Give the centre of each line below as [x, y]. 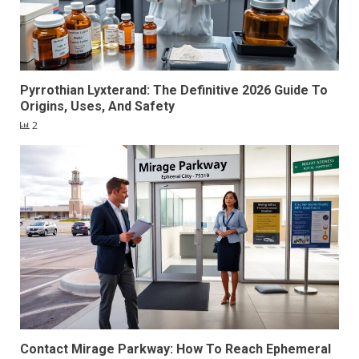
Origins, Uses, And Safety [97, 107]
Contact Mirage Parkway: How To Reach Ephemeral [175, 349]
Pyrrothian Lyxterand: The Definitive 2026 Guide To [174, 91]
